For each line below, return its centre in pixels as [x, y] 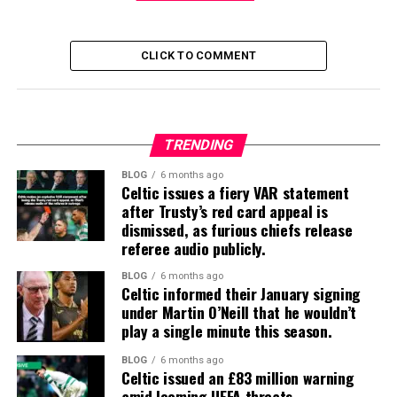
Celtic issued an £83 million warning [237, 378]
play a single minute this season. [226, 331]
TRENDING [198, 145]
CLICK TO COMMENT [198, 55]
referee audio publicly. [193, 248]
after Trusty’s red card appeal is [224, 211]
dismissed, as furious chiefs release [237, 230]
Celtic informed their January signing [241, 293]
